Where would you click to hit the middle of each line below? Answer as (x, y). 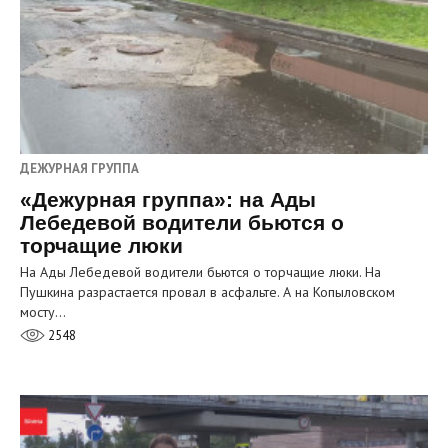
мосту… (43, 312)
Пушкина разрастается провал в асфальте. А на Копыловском (207, 292)
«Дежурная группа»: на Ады (168, 200)
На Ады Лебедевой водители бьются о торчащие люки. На (200, 272)
